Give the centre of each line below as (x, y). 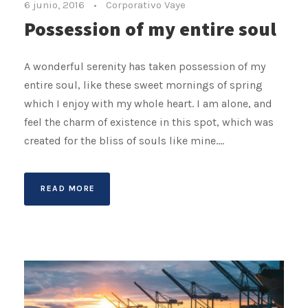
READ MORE (68, 188)
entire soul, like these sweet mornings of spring (143, 85)
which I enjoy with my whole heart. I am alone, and (148, 103)
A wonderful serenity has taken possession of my (145, 66)
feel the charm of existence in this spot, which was (149, 122)
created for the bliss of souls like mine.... (124, 140)
